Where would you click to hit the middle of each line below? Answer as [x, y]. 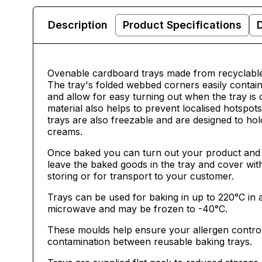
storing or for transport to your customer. [141, 176]
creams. [65, 132]
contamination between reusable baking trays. [150, 242]
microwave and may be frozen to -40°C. [137, 209]
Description [78, 25]
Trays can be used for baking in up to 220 [141, 197]
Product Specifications [182, 25]
